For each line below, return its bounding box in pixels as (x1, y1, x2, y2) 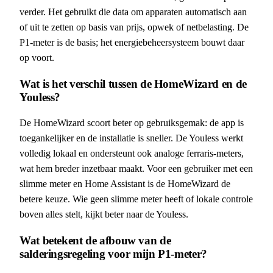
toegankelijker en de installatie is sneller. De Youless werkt (19, 133, 243, 144)
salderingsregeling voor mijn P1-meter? (19, 247, 207, 261)
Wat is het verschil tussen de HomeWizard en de (19, 77, 247, 90)
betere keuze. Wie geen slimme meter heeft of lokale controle (19, 194, 253, 205)
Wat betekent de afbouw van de (19, 234, 171, 247)
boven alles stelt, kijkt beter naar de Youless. (19, 209, 188, 220)
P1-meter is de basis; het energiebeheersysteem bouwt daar (19, 37, 244, 48)
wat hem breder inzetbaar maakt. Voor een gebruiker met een (19, 163, 253, 174)
